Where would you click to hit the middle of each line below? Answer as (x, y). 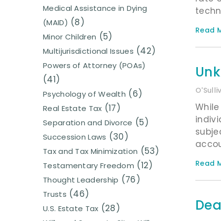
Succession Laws (75, 137)
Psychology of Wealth (84, 94)
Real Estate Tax (73, 109)
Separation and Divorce (88, 123)
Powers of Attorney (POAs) (94, 66)
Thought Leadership (81, 180)
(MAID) (55, 23)
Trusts (55, 194)
